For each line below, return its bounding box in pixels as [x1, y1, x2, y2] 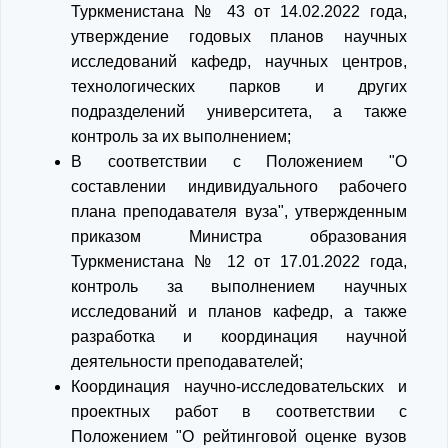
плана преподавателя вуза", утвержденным [71, 203, 407, 220]
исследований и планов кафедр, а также [71, 303, 407, 320]
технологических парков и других [71, 78, 407, 95]
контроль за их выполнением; [71, 128, 291, 145]
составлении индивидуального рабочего [71, 178, 407, 195]
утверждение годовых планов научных [71, 28, 407, 45]
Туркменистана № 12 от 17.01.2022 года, [71, 253, 407, 270]
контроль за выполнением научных [71, 278, 407, 295]
